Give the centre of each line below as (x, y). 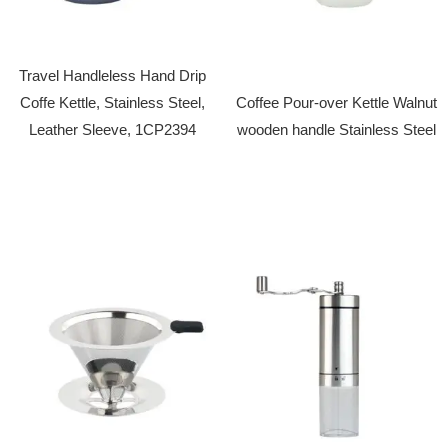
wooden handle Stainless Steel (336, 129)
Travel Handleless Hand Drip (112, 75)
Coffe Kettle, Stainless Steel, (112, 102)
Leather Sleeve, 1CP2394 (112, 129)
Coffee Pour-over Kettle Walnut (336, 102)
